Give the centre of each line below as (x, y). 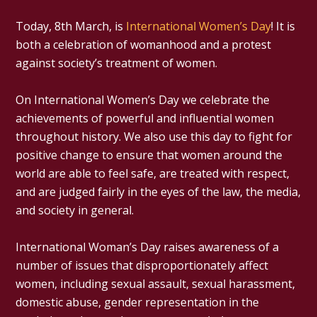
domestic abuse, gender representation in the (138, 302)
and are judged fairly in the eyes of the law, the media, (158, 191)
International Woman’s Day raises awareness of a (148, 247)
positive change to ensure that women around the (149, 155)
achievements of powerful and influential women (145, 118)
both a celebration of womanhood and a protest (144, 44)
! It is (283, 26)
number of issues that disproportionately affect (142, 265)
